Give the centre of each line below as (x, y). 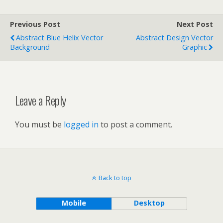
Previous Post (35, 24)
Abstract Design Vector (174, 37)
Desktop (149, 203)
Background (30, 47)
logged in (81, 124)
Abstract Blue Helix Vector (59, 37)
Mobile (74, 203)
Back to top (115, 177)
